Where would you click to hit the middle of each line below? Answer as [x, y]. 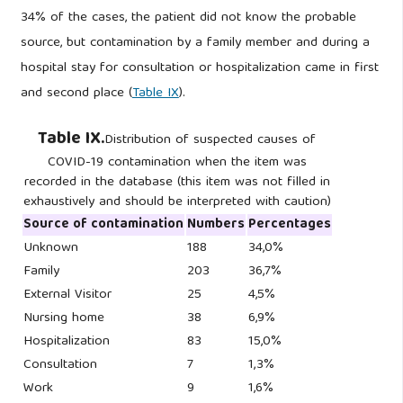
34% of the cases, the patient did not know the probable [188, 18]
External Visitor [67, 296]
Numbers [215, 225]
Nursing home [63, 319]
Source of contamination [103, 225]
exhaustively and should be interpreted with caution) [177, 203]
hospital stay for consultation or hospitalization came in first [199, 69]
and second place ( [76, 94]
